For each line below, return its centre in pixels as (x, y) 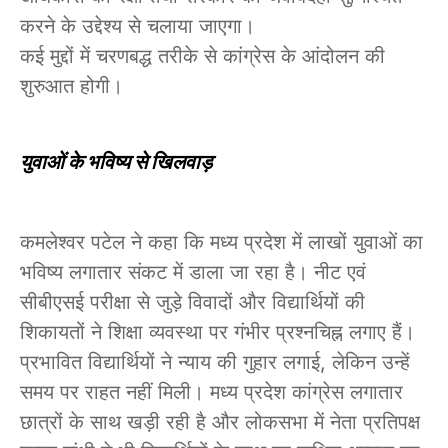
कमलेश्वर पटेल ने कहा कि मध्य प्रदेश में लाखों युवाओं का (221, 242)
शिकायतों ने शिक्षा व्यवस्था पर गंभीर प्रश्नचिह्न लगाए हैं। (217, 332)
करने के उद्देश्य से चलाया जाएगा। (137, 26)
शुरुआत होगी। (71, 86)
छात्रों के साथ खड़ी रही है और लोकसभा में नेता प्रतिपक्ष (220, 422)
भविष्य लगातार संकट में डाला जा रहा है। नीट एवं (193, 272)
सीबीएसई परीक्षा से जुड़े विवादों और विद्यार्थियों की (192, 302)
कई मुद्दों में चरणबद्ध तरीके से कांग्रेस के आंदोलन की (202, 56)
